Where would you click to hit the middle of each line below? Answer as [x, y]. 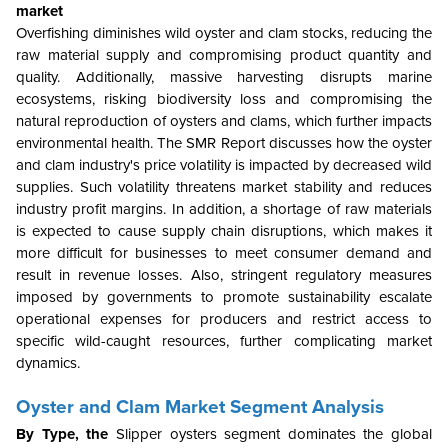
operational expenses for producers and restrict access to [224, 319]
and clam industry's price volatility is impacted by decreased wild [224, 165]
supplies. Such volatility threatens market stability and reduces [224, 187]
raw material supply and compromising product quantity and [224, 55]
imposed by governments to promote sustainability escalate [224, 297]
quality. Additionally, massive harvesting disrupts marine [224, 77]
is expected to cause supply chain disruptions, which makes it [224, 231]
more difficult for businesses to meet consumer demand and [224, 253]
